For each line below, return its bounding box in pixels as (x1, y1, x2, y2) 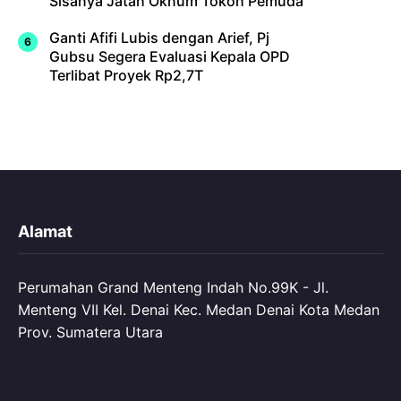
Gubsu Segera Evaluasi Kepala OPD (49, 47, 290, 65)
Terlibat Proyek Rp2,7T (49, 65, 203, 84)
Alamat (18, 221, 73, 241)
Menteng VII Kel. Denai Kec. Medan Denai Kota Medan (18, 300, 380, 319)
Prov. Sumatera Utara (18, 322, 163, 341)
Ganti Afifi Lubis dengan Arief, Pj (49, 28, 269, 47)
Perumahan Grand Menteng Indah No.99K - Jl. (18, 277, 328, 296)
